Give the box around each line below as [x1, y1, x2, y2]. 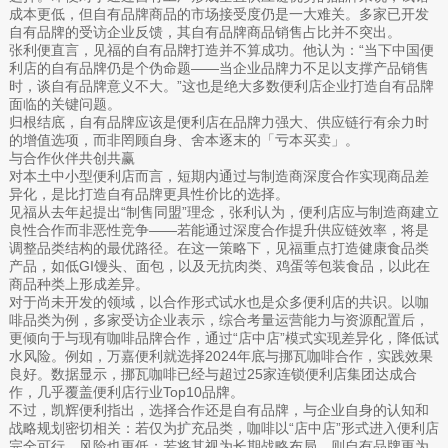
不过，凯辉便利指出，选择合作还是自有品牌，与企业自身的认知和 [8, 401, 429, 418]
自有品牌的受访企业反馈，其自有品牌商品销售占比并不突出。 [8, 23, 401, 40]
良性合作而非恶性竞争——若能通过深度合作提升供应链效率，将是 [8, 221, 429, 238]
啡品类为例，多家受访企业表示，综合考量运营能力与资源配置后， [8, 311, 429, 328]
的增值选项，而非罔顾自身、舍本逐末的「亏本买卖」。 [8, 131, 359, 148]
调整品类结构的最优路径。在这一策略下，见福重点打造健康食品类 [8, 239, 429, 256]
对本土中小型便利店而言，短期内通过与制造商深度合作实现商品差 [8, 167, 429, 184]
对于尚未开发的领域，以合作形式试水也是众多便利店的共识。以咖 [8, 293, 429, 310]
